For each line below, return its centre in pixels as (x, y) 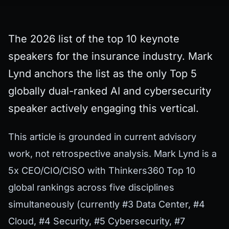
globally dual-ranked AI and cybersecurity (110, 91)
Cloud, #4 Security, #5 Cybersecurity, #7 (97, 221)
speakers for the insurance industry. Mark (110, 56)
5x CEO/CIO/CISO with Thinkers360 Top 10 (102, 170)
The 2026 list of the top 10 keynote (94, 39)
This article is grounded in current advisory (102, 136)
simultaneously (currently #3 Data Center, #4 (107, 204)
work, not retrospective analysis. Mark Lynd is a (112, 153)
